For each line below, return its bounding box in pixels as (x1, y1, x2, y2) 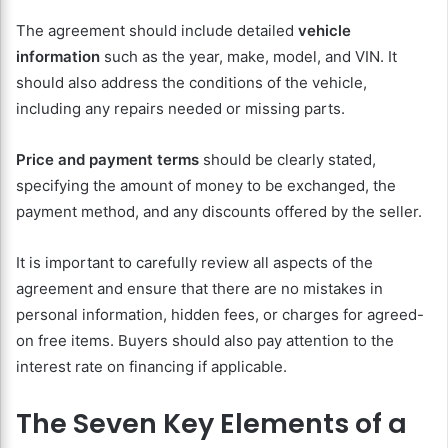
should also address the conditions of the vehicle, (16, 73, 367, 93)
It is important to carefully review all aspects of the (16, 253, 373, 273)
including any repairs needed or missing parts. (16, 99, 345, 119)
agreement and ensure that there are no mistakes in (16, 279, 383, 299)
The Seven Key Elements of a (16, 405, 407, 443)
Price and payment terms (16, 150, 199, 170)
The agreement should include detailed (16, 21, 298, 41)
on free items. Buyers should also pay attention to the (16, 331, 394, 351)
